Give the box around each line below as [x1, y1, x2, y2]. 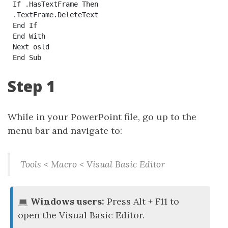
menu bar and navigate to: [8, 125, 122, 136]
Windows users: [31, 195, 104, 207]
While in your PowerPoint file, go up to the [8, 111, 196, 123]
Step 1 [8, 76, 55, 97]
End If [12, 21, 37, 30]
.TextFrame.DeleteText [12, 10, 98, 19]
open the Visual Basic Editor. [18, 209, 145, 221]
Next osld [12, 42, 49, 51]
